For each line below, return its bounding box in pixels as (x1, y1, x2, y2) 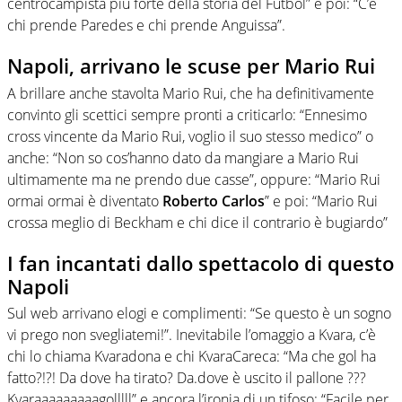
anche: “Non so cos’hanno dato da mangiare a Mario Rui (7, 147, 359, 168)
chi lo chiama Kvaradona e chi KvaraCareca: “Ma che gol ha (7, 346, 376, 367)
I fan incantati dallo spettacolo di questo (7, 249, 394, 276)
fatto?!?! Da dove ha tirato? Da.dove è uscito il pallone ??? (7, 368, 366, 389)
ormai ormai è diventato (7, 190, 162, 211)
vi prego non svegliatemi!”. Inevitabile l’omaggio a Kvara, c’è (7, 325, 376, 345)
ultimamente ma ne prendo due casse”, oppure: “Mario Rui (7, 169, 380, 189)
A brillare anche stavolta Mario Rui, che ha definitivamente (7, 83, 374, 103)
